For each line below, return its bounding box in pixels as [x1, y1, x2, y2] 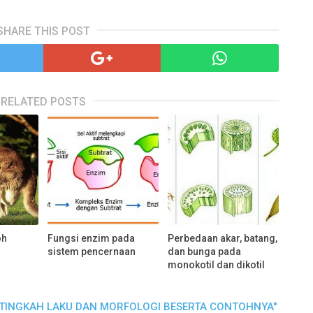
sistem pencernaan [48, 246, 136, 258]
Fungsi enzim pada [48, 233, 136, 245]
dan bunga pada [168, 246, 242, 258]
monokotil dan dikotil [168, 259, 265, 271]
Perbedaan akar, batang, [168, 233, 278, 245]
